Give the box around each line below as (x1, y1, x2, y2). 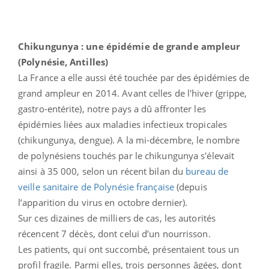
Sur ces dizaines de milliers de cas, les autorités (18, 211, 216, 224)
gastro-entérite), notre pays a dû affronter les (18, 102, 206, 115)
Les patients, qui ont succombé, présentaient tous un (18, 243, 240, 255)
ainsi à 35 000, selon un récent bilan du (18, 165, 186, 177)
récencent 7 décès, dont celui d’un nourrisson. (18, 227, 211, 240)
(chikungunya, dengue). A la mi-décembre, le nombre (18, 133, 240, 146)
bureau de (186, 165, 229, 177)
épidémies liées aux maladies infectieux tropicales (18, 118, 228, 130)
